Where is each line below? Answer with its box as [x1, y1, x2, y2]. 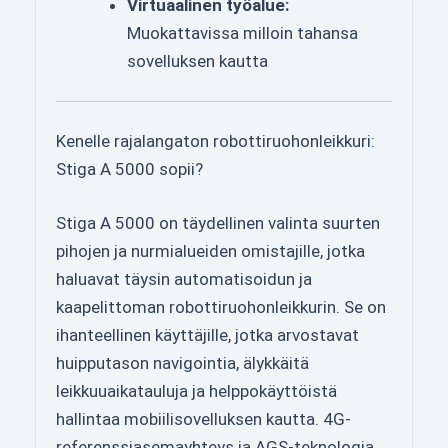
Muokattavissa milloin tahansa [127, 23, 358, 44]
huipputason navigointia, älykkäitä [56, 352, 309, 373]
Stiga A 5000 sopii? [56, 159, 203, 180]
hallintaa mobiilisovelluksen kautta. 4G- [56, 408, 351, 429]
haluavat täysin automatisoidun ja [56, 268, 312, 289]
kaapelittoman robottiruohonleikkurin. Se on [56, 296, 386, 317]
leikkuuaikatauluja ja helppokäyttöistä [56, 380, 337, 401]
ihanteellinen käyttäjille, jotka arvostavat [56, 324, 359, 345]
